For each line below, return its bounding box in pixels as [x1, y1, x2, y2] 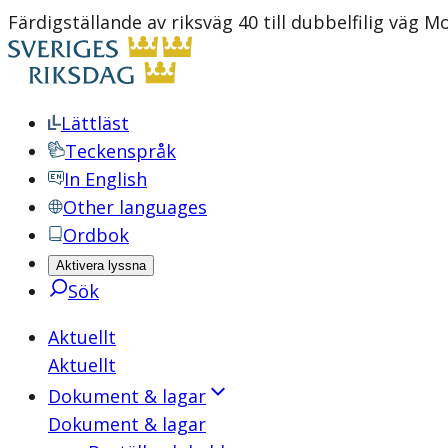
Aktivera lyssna [56, 258, 146, 273]
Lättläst [61, 111, 129, 135]
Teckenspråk [65, 139, 176, 163]
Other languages [63, 195, 207, 219]
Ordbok [63, 223, 129, 247]
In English [64, 167, 147, 191]
